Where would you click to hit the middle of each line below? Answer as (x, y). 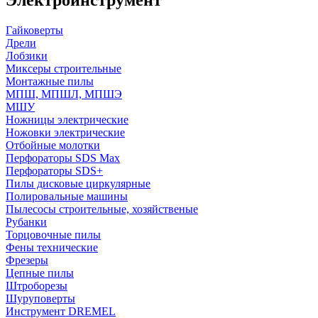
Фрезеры (27, 260)
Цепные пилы (40, 273)
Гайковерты (34, 30)
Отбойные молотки (53, 145)
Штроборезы (37, 285)
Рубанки (26, 221)
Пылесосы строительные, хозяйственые (102, 209)
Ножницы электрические (67, 119)
